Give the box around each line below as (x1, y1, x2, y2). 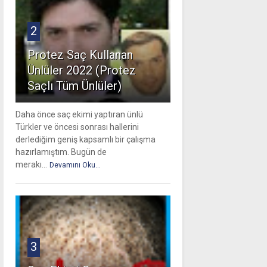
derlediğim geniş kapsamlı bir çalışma (15, 135, 156, 145)
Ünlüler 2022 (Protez (27, 63, 136, 78)
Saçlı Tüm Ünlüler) (27, 79, 122, 94)
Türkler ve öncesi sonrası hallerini (15, 122, 139, 132)
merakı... (15, 160, 47, 170)
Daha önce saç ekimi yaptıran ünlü (15, 110, 143, 120)
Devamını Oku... (49, 161, 101, 170)
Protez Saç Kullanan (27, 48, 133, 63)
